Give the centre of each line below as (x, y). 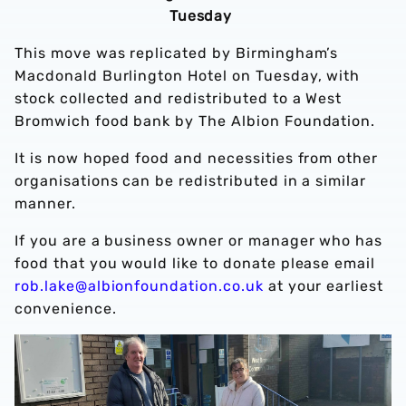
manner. (45, 203)
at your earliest (324, 285)
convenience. (66, 308)
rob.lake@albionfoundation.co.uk (139, 285)
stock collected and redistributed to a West (179, 98)
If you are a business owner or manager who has (199, 240)
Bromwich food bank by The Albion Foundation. (198, 121)
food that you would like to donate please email (195, 263)
